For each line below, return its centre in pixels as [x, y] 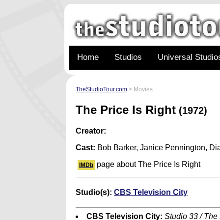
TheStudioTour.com [102, 89]
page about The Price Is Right [148, 164]
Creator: [91, 131]
